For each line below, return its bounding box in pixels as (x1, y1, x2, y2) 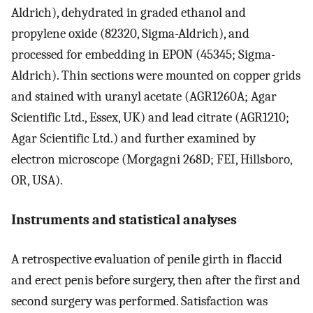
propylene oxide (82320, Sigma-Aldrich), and (11, 26, 249, 42)
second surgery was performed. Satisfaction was (11, 293, 268, 310)
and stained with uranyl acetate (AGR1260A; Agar (11, 89, 277, 105)
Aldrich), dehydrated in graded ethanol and (11, 5, 246, 21)
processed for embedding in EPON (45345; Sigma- (11, 47, 275, 63)
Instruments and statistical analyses (11, 211, 237, 228)
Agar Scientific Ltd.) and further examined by (11, 131, 256, 147)
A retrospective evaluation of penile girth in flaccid (11, 252, 282, 268)
